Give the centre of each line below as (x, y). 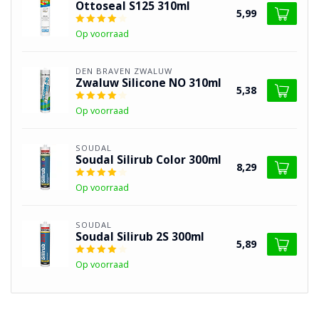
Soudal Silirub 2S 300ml (140, 237)
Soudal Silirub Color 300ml (148, 160)
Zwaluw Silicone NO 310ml (148, 83)
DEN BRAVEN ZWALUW (124, 71)
